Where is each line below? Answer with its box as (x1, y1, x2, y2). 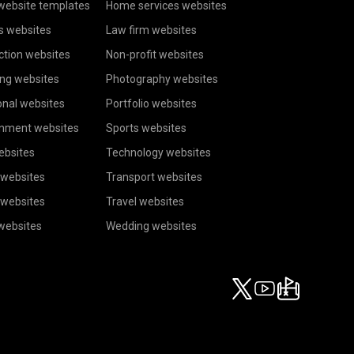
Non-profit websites (106, 48, 205, 62)
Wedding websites (106, 220, 198, 233)
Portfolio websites (106, 97, 198, 111)
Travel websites (106, 195, 185, 209)
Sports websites (106, 122, 187, 135)
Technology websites (106, 146, 212, 160)
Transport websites (106, 171, 203, 184)
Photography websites (106, 73, 219, 86)
